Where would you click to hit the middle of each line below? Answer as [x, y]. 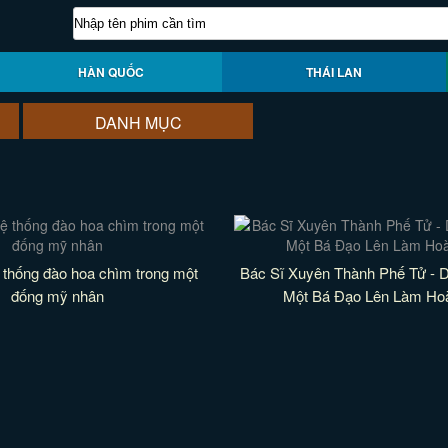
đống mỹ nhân [58, 295]
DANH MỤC [138, 122]
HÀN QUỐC [110, 72]
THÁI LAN [334, 72]
